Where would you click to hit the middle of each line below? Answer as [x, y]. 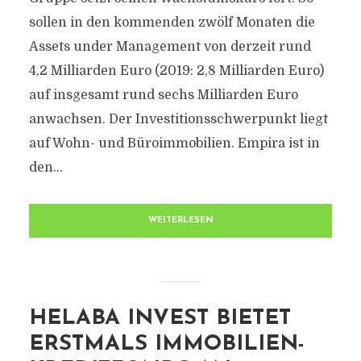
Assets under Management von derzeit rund [170, 47]
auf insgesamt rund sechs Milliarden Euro [163, 95]
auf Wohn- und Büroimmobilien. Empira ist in [174, 143]
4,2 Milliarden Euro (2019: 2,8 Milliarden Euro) [176, 71]
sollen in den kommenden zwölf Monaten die [172, 23]
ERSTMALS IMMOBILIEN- [166, 344]
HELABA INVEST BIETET [160, 319]
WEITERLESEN [180, 220]
